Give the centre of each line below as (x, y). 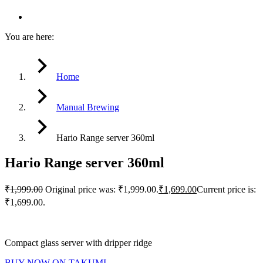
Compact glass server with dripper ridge (78, 243)
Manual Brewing (88, 107)
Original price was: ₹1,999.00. (102, 190)
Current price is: (226, 190)
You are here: (29, 37)
